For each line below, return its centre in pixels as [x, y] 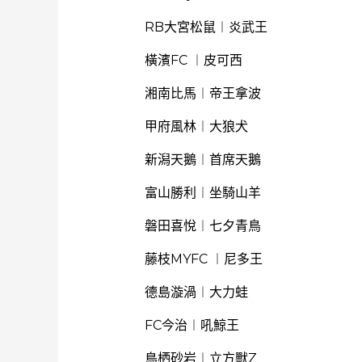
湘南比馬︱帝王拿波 [202, 93]
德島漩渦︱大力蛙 [196, 292]
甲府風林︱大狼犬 [196, 126]
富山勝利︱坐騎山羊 [202, 193]
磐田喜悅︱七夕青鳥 [202, 226]
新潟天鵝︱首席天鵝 [202, 160]
